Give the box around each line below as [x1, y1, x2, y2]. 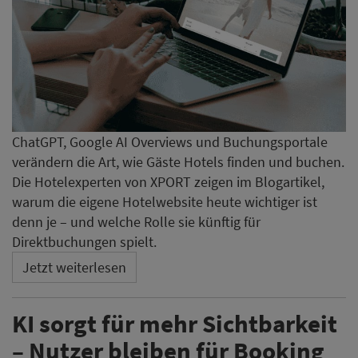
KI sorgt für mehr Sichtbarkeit [12, 308, 337, 340]
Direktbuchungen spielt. [12, 233, 157, 252]
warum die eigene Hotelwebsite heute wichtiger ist [12, 193, 317, 212]
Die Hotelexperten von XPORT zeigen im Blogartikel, [12, 173, 324, 192]
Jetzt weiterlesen [22, 258, 126, 277]
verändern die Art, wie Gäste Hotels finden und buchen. [12, 153, 344, 172]
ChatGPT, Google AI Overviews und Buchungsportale [12, 133, 328, 152]
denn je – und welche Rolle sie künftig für [12, 213, 261, 232]
